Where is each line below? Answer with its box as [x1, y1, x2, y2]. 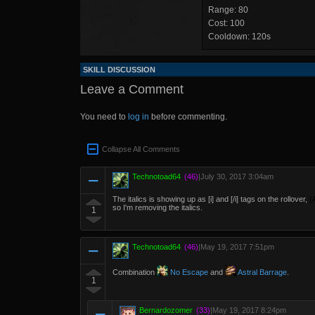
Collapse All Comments [102, 145, 180, 153]
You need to [80, 112, 128, 122]
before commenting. [149, 112, 227, 122]
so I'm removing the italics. [112, 203, 202, 212]
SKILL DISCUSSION [83, 65, 155, 74]
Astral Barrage [236, 268, 287, 276]
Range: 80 [208, 5, 248, 15]
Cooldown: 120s [208, 32, 271, 41]
